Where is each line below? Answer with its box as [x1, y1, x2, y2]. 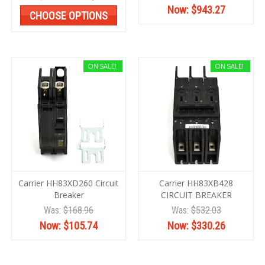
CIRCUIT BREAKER [160, 189, 232, 201]
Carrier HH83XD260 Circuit [18, 177, 119, 189]
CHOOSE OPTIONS [30, 9, 108, 22]
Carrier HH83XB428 [159, 177, 233, 189]
